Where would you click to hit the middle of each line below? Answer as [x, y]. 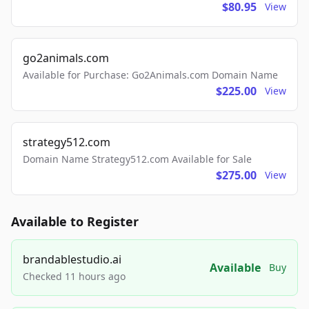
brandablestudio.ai [72, 260]
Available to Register [75, 222]
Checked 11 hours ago [74, 277]
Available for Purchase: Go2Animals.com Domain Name [150, 75]
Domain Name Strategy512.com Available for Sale [137, 159]
